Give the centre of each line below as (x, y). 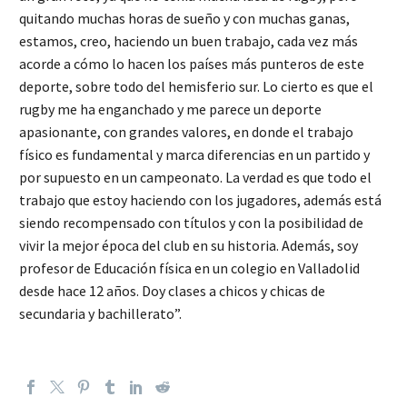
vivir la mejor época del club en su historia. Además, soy (189, 246)
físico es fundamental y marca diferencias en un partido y (194, 155)
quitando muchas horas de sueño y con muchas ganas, (184, 19)
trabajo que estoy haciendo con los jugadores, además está (200, 200)
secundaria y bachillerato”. (100, 314)
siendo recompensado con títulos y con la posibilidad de (191, 223)
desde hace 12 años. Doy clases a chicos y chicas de (172, 291)
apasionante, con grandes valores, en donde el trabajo (186, 132)
